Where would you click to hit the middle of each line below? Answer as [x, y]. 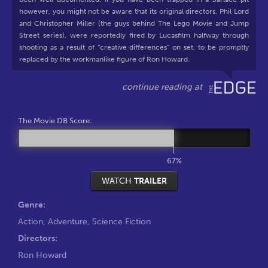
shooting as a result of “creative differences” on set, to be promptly [134, 47]
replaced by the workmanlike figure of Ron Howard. [104, 59]
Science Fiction [121, 221]
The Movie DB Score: [55, 121]
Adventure [68, 221]
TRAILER [150, 181]
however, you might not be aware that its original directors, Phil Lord [134, 11]
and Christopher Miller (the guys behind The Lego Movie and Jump [134, 23]
